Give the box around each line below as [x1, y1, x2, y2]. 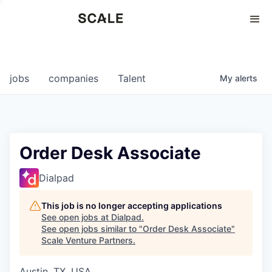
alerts [235, 73, 257, 83]
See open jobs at [41, 212, 111, 222]
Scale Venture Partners [41, 235, 133, 245]
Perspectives [12, 16, 63, 26]
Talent [118, 72, 146, 84]
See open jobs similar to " [41, 223, 143, 234]
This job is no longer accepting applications [41, 200, 222, 211]
